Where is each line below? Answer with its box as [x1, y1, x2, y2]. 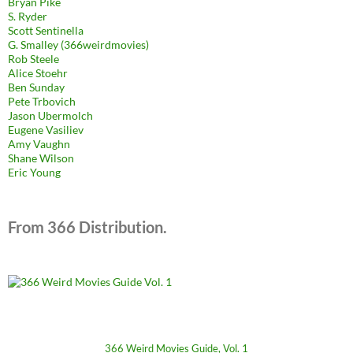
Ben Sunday [8, 80, 65, 94]
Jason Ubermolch [8, 108, 93, 122]
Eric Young [8, 165, 61, 179]
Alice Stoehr [8, 65, 68, 80]
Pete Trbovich [8, 94, 76, 108]
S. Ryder [8, 9, 47, 23]
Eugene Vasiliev [8, 122, 84, 136]
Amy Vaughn [8, 136, 70, 150]
